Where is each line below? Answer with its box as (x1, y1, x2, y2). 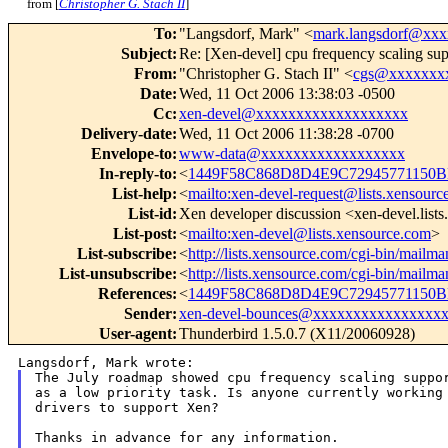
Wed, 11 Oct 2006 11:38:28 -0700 (179, 125, 394, 143)
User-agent (99, 325, 172, 343)
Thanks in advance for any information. (34, 430, 339, 446)
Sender (124, 305, 172, 323)
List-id (128, 205, 172, 223)
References (98, 285, 172, 303)
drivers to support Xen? (34, 400, 219, 416)
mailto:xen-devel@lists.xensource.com (188, 225, 431, 243)
